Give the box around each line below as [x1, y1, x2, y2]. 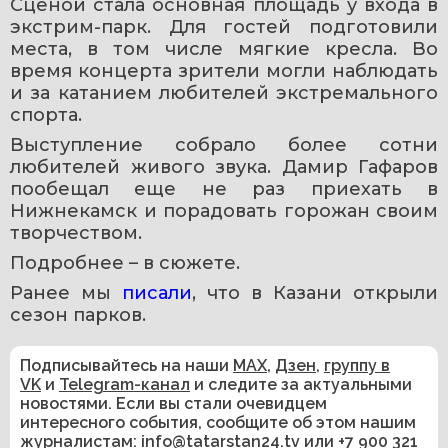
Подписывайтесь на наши [20, 355, 233, 375]
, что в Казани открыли [192, 281, 438, 304]
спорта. [10, 103, 82, 126]
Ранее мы [10, 281, 122, 304]
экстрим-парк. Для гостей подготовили [10, 15, 438, 38]
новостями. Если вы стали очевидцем [20, 393, 327, 413]
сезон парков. [10, 303, 146, 326]
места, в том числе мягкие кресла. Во [10, 37, 438, 60]
